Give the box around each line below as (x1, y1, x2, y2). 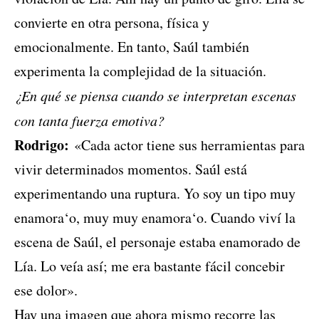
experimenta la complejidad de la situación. (14, 61, 266, 81)
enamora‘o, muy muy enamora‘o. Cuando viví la (14, 208, 296, 228)
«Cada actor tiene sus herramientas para (69, 135, 305, 155)
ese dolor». (14, 281, 78, 300)
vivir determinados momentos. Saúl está (14, 159, 247, 179)
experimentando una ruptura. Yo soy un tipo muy (14, 184, 296, 204)
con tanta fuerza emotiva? (14, 111, 164, 130)
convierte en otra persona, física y (14, 13, 209, 33)
